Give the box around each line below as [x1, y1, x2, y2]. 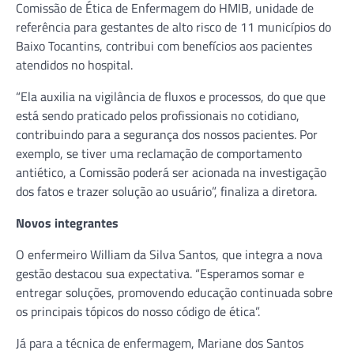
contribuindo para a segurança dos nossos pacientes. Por [16, 124, 318, 144]
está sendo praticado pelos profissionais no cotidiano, [16, 105, 299, 125]
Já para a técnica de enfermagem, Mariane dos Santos [16, 333, 303, 352]
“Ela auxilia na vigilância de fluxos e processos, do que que [16, 86, 326, 106]
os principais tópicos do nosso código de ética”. [16, 301, 260, 321]
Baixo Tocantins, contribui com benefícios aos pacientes [16, 36, 312, 55]
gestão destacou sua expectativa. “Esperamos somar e [16, 263, 304, 283]
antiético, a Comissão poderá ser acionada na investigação [16, 162, 326, 182]
